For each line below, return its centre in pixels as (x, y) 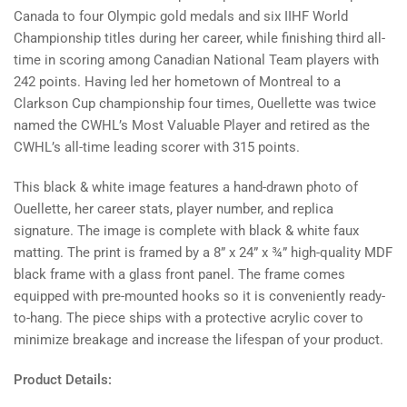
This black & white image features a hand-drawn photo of (186, 188)
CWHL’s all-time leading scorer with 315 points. (157, 148)
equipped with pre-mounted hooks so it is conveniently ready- (199, 297)
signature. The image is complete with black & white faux (186, 231)
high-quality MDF (340, 253)
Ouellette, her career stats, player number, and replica (174, 209)
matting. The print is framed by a (112, 253)
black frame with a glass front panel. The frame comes (179, 275)
